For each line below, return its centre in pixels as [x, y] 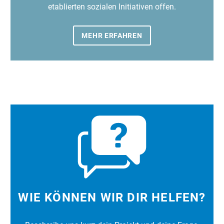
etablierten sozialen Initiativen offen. [112, 6]
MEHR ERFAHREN [112, 35]
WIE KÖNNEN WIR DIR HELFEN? [112, 197]
